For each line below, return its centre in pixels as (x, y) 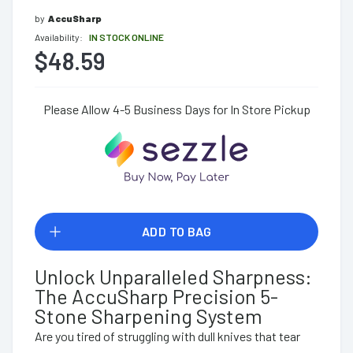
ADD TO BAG (176, 231)
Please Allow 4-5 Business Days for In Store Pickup (176, 109)
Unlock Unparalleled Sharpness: (173, 276)
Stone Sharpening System (149, 315)
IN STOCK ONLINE (126, 37)
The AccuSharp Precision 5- (156, 295)
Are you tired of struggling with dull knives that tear (167, 336)
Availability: (59, 37)
